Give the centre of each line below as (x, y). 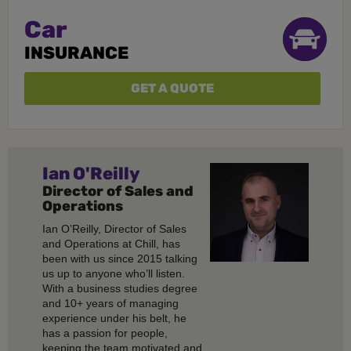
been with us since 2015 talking (120, 258)
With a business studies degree (120, 288)
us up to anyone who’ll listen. (114, 273)
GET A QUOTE (173, 88)
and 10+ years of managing (110, 303)
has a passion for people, (105, 333)
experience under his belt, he (114, 318)
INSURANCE (76, 52)
